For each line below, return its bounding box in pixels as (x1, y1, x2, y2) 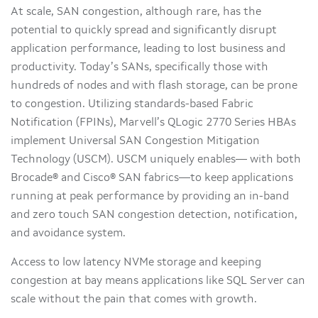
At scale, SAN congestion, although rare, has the (11, 6, 261, 18)
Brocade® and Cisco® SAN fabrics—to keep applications (11, 172, 293, 185)
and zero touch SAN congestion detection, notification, (11, 209, 297, 221)
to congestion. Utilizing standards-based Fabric (11, 99, 253, 111)
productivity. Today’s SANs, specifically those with (11, 62, 268, 74)
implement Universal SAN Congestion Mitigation (11, 136, 260, 148)
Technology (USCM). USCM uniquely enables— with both (11, 154, 301, 166)
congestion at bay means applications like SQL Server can (11, 275, 305, 287)
